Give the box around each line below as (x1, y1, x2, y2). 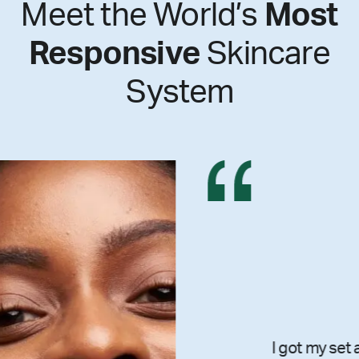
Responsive (29, 38, 201, 71)
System (125, 77, 234, 109)
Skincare (200, 38, 330, 71)
